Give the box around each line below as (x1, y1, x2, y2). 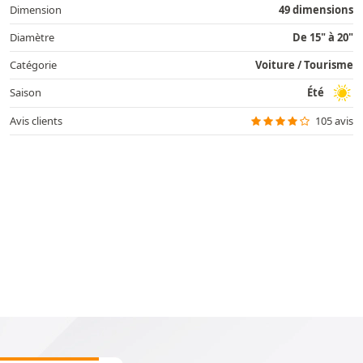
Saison (10, 85, 41, 100)
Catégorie (10, 57, 57, 72)
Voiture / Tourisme (255, 57, 353, 72)
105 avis (315, 113, 353, 128)
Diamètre (10, 29, 54, 45)
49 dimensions (279, 2, 353, 17)
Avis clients (10, 113, 62, 128)
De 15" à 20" (293, 29, 353, 45)
